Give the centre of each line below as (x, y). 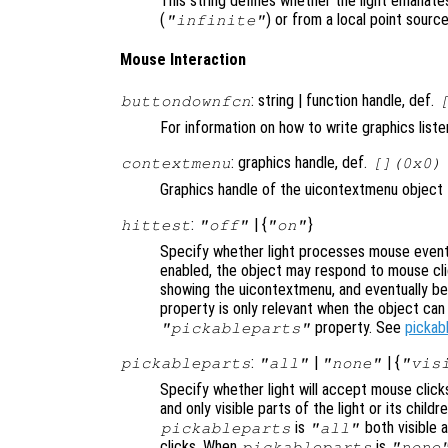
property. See (358, 327)
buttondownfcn (185, 100)
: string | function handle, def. (345, 100)
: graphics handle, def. (301, 162)
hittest (155, 224)
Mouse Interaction (183, 60)
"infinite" (215, 20)
